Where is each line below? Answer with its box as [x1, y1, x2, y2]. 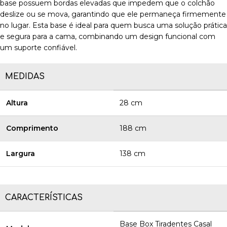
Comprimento [6, 124, 58, 133]
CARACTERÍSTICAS [5, 193, 83, 203]
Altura [6, 98, 28, 108]
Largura [6, 149, 35, 159]
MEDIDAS [5, 72, 45, 82]
